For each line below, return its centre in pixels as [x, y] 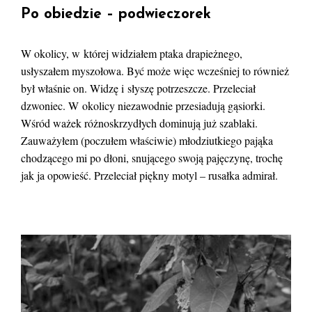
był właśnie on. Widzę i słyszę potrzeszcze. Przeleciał [138, 88]
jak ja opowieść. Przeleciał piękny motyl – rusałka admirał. [149, 175]
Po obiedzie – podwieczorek [116, 14]
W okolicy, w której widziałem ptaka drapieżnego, [132, 53]
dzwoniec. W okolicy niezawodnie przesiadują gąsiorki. [143, 105]
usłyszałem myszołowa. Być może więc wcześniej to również [155, 70]
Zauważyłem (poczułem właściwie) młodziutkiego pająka [147, 140]
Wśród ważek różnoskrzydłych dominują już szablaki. [139, 123]
